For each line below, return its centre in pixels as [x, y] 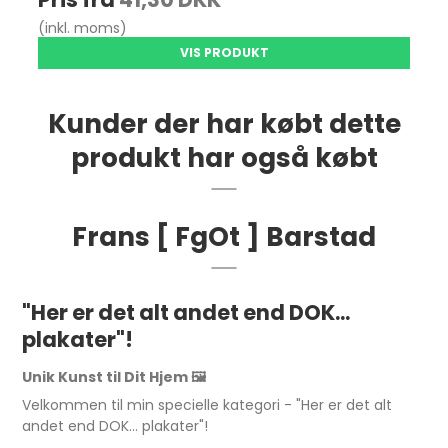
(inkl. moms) [83, 28]
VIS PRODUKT [224, 53]
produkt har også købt [224, 158]
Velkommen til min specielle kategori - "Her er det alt [207, 405]
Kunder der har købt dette [224, 124]
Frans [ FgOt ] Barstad [224, 237]
